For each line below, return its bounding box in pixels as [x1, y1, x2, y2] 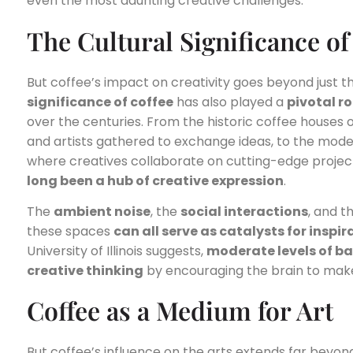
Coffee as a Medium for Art [27, 293, 333, 328]
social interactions [180, 203, 308, 221]
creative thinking [27, 262, 143, 281]
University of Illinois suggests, [27, 242, 206, 261]
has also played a [173, 92, 287, 111]
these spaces [27, 222, 113, 241]
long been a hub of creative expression [27, 171, 284, 190]
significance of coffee [27, 92, 173, 111]
